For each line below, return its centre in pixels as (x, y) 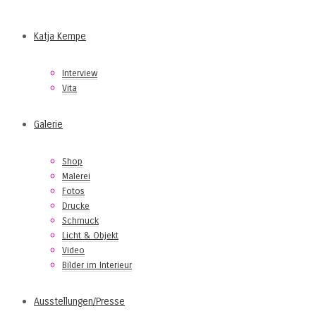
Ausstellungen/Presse (79, 302)
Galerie (48, 124)
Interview (80, 73)
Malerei (76, 176)
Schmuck (80, 221)
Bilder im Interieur (97, 265)
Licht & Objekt (90, 236)
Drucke (76, 206)
